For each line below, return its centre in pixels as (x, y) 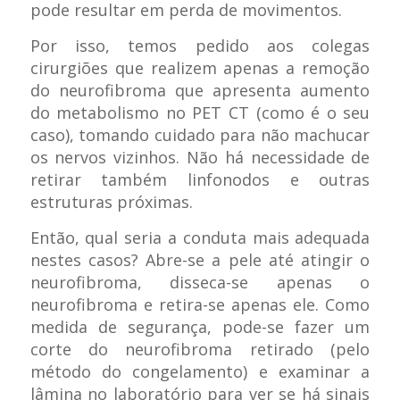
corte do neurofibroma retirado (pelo (200, 350)
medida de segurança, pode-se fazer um (200, 327)
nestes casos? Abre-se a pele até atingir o (200, 260)
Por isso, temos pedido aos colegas (200, 46)
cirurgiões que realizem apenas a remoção (200, 68)
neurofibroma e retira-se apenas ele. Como (200, 305)
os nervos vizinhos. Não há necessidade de (200, 158)
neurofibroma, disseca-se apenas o (200, 283)
